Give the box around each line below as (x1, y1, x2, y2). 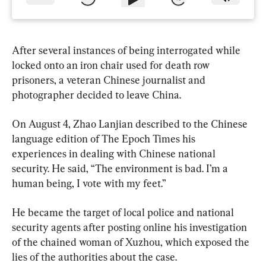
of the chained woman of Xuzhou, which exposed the (12, 235, 252, 248)
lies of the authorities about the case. (12, 250, 177, 263)
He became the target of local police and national (12, 205, 236, 218)
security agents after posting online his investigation (12, 220, 249, 233)
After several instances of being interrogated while (12, 43, 243, 56)
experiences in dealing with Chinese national (12, 147, 218, 160)
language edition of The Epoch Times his (12, 132, 198, 145)
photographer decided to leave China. (12, 88, 181, 101)
